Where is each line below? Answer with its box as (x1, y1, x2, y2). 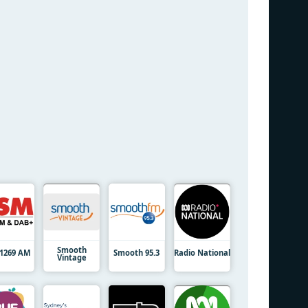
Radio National (173, 247, 230, 258)
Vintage (56, 252, 87, 263)
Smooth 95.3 (113, 247, 160, 258)
